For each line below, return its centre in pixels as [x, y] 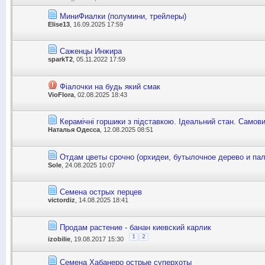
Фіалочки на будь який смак [110, 86]
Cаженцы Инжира [91, 51]
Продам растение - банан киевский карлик [135, 227]
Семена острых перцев [101, 192]
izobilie [59, 239]
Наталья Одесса [74, 130]
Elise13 [59, 24]
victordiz [62, 200]
